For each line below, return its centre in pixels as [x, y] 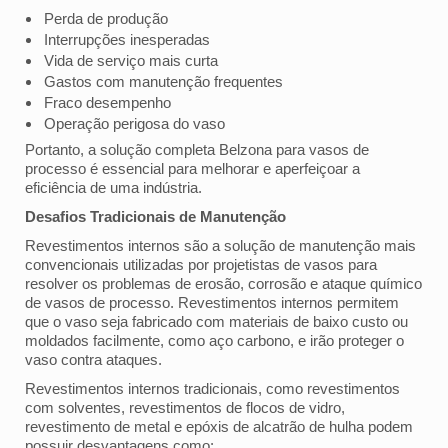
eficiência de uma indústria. [113, 187]
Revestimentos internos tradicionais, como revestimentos [212, 388]
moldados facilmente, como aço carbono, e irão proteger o [214, 340]
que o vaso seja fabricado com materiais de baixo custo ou [216, 321]
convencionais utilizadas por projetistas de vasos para [201, 264]
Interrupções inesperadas [127, 39]
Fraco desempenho [107, 102]
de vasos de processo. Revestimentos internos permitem [212, 302]
